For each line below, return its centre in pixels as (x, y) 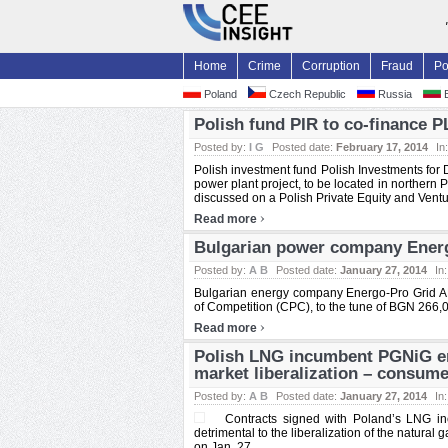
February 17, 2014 (382, 147)
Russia (393, 94)
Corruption (331, 66)
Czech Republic (306, 94)
